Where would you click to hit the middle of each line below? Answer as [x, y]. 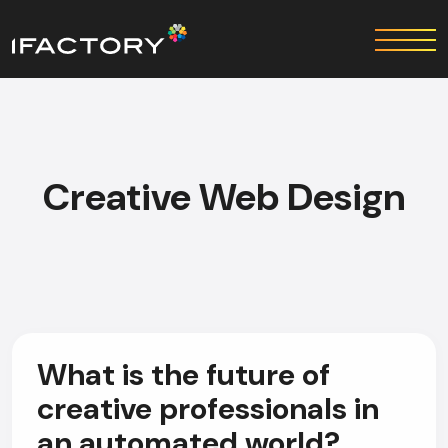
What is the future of [183, 374]
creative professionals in [208, 408]
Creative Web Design [224, 197]
